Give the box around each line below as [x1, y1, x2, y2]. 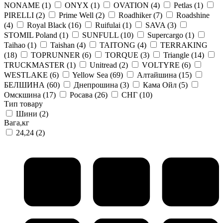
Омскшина [4, 90, 43, 99]
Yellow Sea [71, 70, 110, 79]
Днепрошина [72, 80, 120, 89]
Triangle [161, 50, 191, 59]
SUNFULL [80, 30, 120, 39]
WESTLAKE [4, 70, 50, 79]
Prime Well [57, 10, 96, 19]
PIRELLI [4, 10, 36, 19]
